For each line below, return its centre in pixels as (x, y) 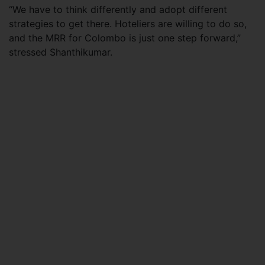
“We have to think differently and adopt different (118, 9)
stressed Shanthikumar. (61, 52)
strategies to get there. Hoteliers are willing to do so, (128, 23)
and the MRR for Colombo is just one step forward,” (125, 38)
